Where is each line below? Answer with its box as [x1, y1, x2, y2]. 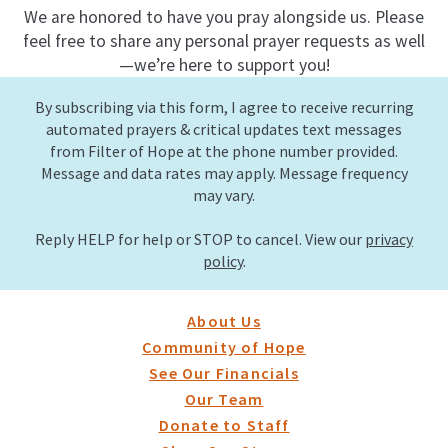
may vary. [193, 184, 255, 205]
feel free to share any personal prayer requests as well [23, 30, 425, 53]
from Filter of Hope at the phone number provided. [50, 140, 398, 161]
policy [202, 250, 243, 271]
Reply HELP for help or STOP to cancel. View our [35, 228, 365, 249]
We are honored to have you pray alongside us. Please [24, 6, 424, 29]
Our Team [184, 388, 264, 409]
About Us [187, 310, 261, 331]
